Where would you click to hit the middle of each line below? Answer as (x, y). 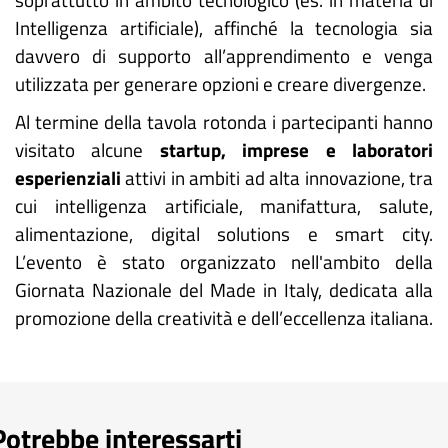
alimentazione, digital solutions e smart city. (224, 233)
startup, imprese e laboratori (296, 149)
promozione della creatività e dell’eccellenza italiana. (224, 317)
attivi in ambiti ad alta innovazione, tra (279, 177)
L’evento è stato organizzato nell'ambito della (224, 261)
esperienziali (70, 177)
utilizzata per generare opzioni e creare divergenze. (222, 83)
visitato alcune (87, 149)
